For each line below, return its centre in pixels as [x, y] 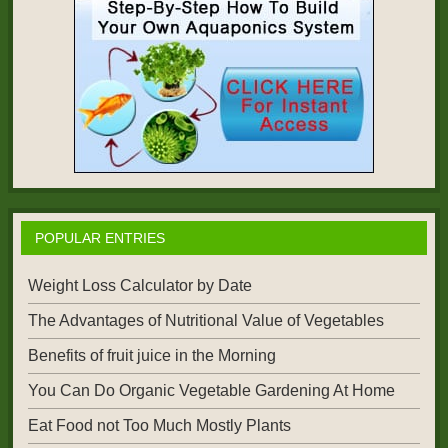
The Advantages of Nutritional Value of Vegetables [205, 320]
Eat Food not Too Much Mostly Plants [159, 426]
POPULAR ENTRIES [99, 237]
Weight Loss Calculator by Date [139, 285]
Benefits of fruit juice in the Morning [151, 356]
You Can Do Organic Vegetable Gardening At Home [211, 391]
